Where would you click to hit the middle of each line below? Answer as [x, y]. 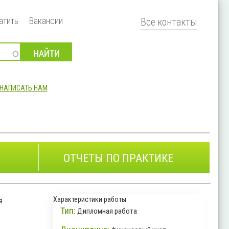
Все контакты [169, 22]
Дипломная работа [107, 211]
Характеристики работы [89, 199]
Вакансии [46, 20]
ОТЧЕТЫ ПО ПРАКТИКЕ [119, 158]
